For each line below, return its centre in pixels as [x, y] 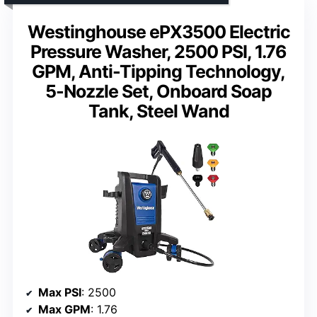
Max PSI [60, 293]
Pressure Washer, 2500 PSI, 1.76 [158, 51]
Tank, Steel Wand [158, 111]
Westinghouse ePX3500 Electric [158, 31]
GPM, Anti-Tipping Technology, [158, 71]
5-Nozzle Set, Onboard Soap [158, 91]
